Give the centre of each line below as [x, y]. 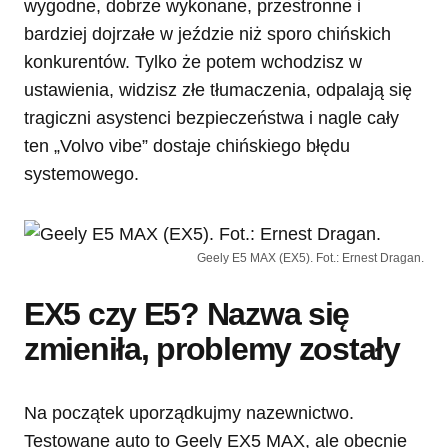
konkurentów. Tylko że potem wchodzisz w [193, 61]
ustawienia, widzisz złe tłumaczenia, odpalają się [218, 89]
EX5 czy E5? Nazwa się [187, 313]
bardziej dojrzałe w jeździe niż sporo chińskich [207, 33]
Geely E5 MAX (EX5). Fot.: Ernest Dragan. [310, 257]
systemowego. [81, 173]
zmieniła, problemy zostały [212, 348]
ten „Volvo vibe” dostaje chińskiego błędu [187, 145]
